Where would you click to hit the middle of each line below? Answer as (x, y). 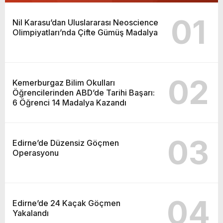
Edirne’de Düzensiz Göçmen (66, 143)
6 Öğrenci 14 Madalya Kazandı (69, 102)
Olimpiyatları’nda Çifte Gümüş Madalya (85, 32)
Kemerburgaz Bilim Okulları (64, 82)
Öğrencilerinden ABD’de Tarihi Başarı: (84, 92)
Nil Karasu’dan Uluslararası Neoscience (85, 22)
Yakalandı (31, 213)
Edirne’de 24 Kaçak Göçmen (66, 203)
